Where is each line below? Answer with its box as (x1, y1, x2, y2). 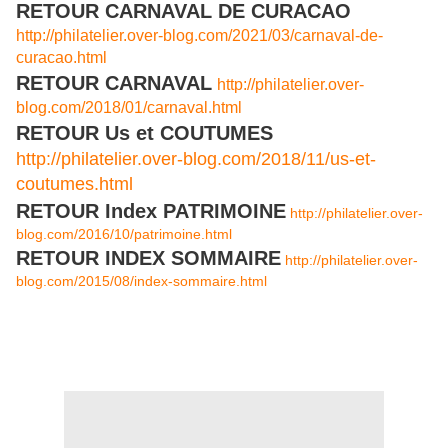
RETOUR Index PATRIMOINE (16, 200, 286, 223)
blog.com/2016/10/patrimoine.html (16, 226, 232, 243)
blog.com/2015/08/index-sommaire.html (16, 273, 267, 290)
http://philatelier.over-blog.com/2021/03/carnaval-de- (16, 27, 383, 45)
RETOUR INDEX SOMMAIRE (16, 247, 281, 270)
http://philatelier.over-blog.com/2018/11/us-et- (16, 149, 376, 170)
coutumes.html (16, 174, 133, 195)
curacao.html (16, 49, 107, 67)
